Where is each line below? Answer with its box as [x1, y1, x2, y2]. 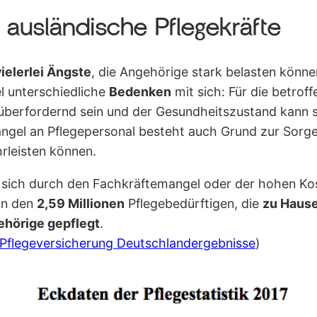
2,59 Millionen [37, 195, 125, 211]
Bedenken [109, 84, 172, 100]
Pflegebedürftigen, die [125, 195, 263, 211]
